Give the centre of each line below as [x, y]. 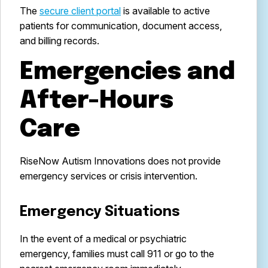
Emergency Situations [100, 212]
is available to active [165, 11]
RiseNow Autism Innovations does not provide [120, 161]
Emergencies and [127, 72]
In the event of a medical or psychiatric [103, 239]
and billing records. [60, 41]
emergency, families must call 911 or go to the [117, 254]
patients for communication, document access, [121, 26]
